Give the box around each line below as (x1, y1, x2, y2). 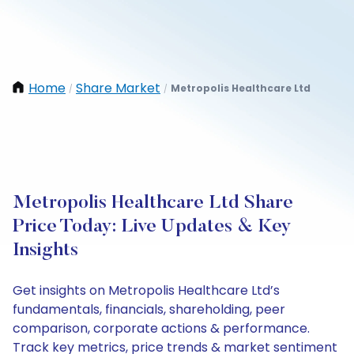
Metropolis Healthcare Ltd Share (13, 194, 293, 213)
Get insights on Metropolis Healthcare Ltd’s (13, 281, 280, 299)
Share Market (76, 79, 160, 97)
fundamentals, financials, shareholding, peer (13, 300, 285, 318)
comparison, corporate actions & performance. (13, 319, 310, 337)
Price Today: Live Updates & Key (13, 217, 292, 236)
